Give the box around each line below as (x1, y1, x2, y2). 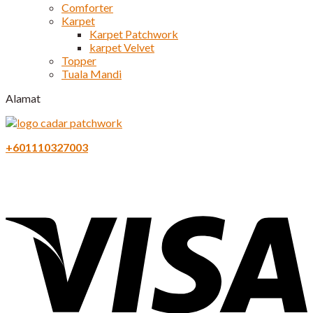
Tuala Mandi (61, 67, 122, 81)
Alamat (6, 92, 41, 105)
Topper (61, 54, 96, 68)
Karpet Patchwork (89, 27, 178, 41)
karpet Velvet (89, 41, 154, 54)
